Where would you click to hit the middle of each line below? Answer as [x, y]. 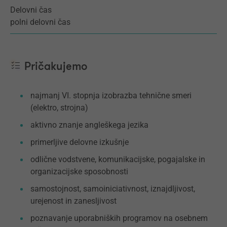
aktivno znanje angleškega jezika [89, 125]
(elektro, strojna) [59, 108]
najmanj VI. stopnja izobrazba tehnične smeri [111, 96]
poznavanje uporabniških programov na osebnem [119, 218]
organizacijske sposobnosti [79, 172]
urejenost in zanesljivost [73, 201]
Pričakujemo [54, 67]
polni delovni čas [40, 22]
